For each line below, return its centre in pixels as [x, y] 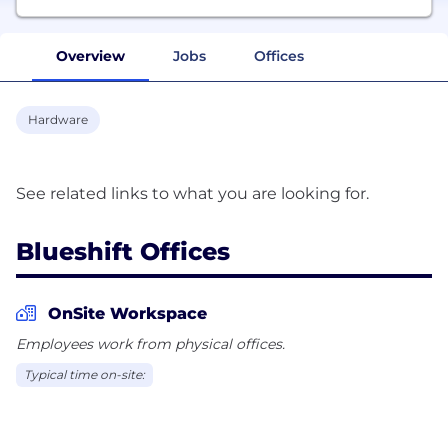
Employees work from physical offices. [150, 343]
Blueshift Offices [123, 251]
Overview [90, 55]
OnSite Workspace [127, 313]
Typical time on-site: [84, 374]
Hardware [58, 119]
